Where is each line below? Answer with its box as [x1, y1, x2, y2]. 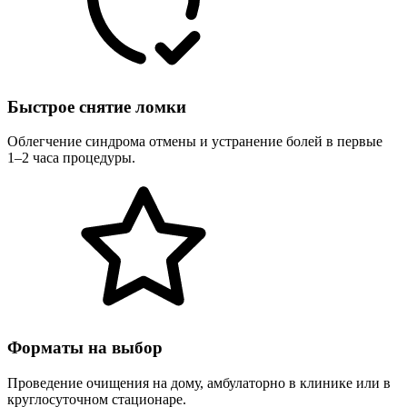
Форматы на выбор [7, 338, 163, 358]
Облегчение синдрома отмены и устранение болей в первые [7, 134, 382, 150]
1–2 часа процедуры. [7, 150, 135, 166]
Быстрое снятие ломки [7, 96, 186, 116]
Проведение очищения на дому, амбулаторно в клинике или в [7, 374, 391, 391]
